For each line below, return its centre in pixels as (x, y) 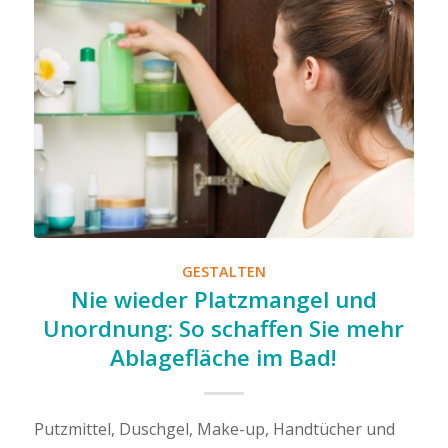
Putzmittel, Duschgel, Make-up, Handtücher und (214, 429)
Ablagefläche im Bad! (224, 357)
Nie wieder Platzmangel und (223, 299)
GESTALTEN (223, 271)
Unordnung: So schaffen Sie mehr (224, 328)
